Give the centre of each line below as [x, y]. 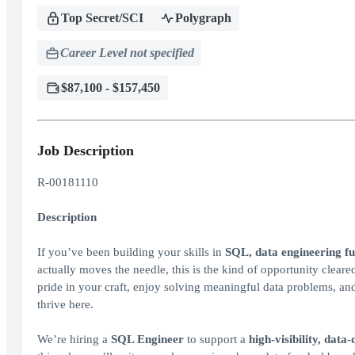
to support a [218, 339]
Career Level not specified [127, 53]
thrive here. [65, 304]
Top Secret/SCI [102, 18]
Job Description [85, 151]
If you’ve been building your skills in [131, 252]
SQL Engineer [149, 339]
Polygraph [203, 18]
